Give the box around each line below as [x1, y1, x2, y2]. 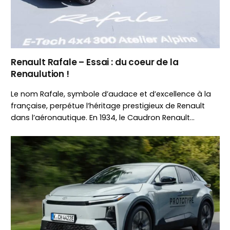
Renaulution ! [11, 68, 69, 80]
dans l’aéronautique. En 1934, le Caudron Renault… [11, 112, 195, 123]
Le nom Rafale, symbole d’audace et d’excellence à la [11, 89, 211, 99]
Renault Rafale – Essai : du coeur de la [11, 56, 179, 68]
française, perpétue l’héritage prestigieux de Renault [11, 101, 205, 111]
